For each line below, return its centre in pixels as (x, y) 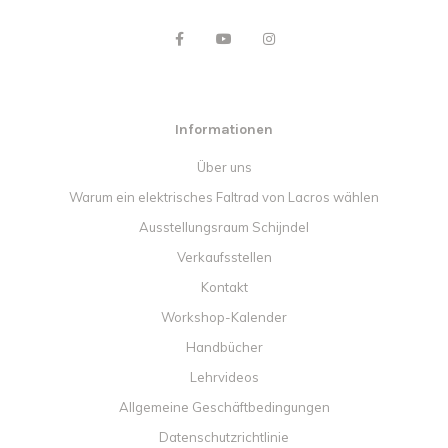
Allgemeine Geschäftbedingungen (224, 407)
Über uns (224, 167)
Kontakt (224, 287)
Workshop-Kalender (224, 317)
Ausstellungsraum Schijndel (224, 227)
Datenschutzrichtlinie (224, 437)
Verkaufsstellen (224, 257)
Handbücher (224, 347)
